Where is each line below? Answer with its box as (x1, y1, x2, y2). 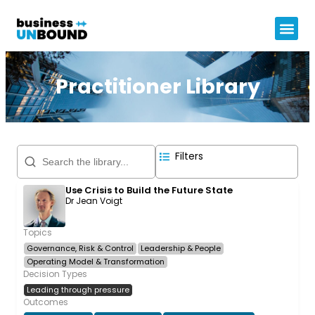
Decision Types (23, 268, 87, 280)
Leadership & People (141, 243, 221, 254)
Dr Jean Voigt (65, 195, 122, 207)
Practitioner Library (55, 72, 260, 101)
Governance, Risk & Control (27, 243, 134, 254)
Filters (175, 149, 204, 163)
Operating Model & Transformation (27, 256, 165, 267)
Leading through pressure (27, 284, 129, 295)
